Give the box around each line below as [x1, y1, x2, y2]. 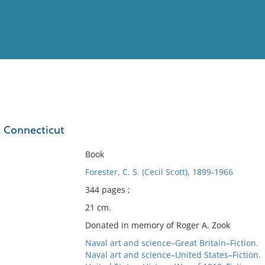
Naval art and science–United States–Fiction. [85, 249, 261, 260]
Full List [227, 111, 256, 120]
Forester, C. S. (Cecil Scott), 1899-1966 [85, 166, 233, 177]
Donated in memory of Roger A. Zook [85, 219, 230, 231]
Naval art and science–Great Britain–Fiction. [85, 237, 258, 248]
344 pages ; [85, 184, 130, 195]
